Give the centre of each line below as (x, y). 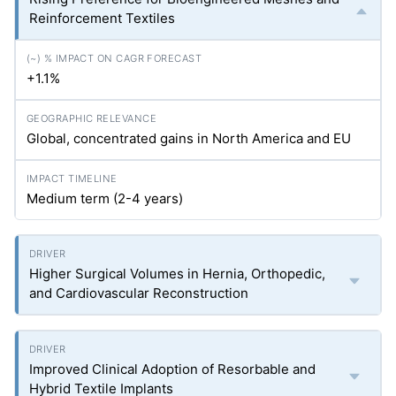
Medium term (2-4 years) (105, 198)
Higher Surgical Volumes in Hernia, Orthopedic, (177, 274)
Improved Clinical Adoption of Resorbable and (172, 369)
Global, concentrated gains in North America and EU (189, 138)
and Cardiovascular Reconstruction (139, 293)
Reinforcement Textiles (102, 18)
